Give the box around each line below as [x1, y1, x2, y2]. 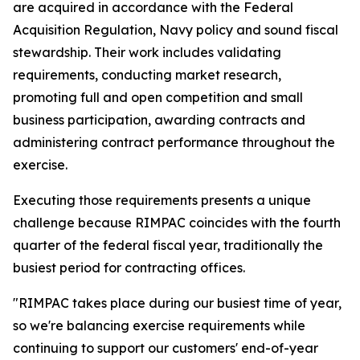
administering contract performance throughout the [13, 134, 335, 150]
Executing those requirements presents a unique [13, 192, 311, 208]
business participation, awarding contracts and [13, 112, 305, 128]
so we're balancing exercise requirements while [13, 317, 305, 333]
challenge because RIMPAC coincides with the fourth [13, 215, 341, 231]
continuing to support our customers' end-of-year [13, 340, 318, 356]
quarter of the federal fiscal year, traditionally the [13, 237, 323, 253]
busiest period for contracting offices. [13, 260, 245, 276]
